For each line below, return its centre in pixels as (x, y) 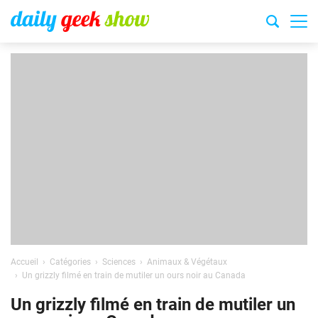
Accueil (24, 262)
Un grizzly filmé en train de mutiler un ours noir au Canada (134, 275)
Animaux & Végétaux (187, 262)
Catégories (70, 262)
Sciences (119, 262)
